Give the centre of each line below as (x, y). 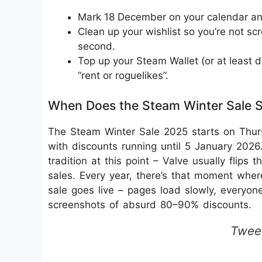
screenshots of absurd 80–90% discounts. (150, 204)
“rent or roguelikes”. (123, 75)
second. (96, 46)
